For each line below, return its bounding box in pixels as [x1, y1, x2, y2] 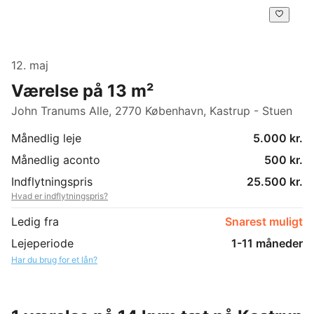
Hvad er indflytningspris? [11, 190, 108, 201]
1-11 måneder [231, 235, 303, 250]
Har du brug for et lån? [11, 254, 97, 265]
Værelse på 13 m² [11, 80, 153, 101]
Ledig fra [11, 214, 59, 228]
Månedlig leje [11, 130, 81, 145]
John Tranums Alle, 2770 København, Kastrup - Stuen [11, 103, 292, 118]
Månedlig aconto [11, 152, 100, 167]
